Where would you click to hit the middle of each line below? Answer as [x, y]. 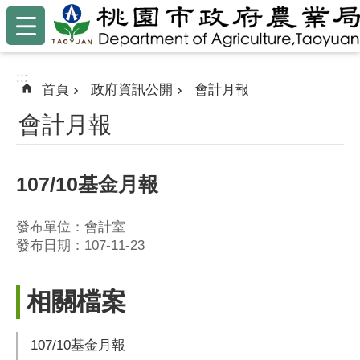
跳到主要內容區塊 [59, 16]
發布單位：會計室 [71, 227]
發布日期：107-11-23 [80, 246]
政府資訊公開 [132, 90]
